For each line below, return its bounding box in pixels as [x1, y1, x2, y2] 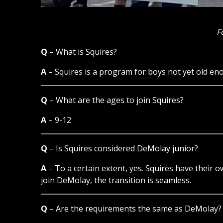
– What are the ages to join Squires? [47, 94, 184, 106]
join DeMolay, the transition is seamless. [41, 174, 192, 186]
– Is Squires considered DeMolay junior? [47, 142, 199, 154]
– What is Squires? [47, 46, 117, 57]
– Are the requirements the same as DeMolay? [47, 203, 222, 214]
